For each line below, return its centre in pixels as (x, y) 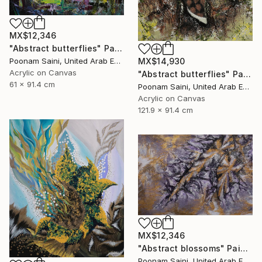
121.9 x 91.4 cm (166, 110)
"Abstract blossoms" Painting (244, 249)
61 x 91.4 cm (32, 85)
